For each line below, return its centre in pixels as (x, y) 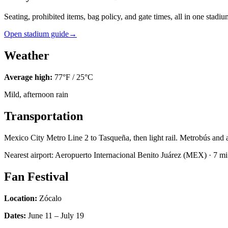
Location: (21, 198)
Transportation (44, 116)
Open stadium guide (36, 34)
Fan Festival (36, 176)
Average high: (28, 77)
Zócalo (50, 198)
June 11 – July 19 (56, 215)
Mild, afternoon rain (36, 94)
